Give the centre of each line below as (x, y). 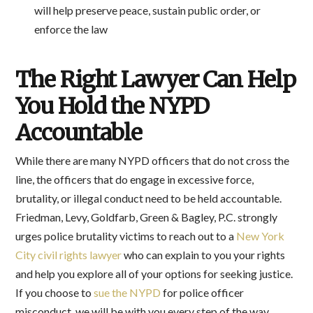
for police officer (203, 292)
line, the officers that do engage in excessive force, (135, 179)
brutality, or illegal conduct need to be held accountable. (149, 198)
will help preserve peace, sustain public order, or (147, 10)
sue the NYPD (128, 292)
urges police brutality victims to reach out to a (126, 235)
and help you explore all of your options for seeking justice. (154, 273)
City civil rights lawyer (69, 254)
